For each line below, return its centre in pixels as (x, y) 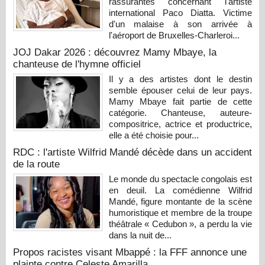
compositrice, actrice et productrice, (180, 124)
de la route (36, 164)
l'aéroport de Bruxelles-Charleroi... (174, 35)
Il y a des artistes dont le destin (180, 79)
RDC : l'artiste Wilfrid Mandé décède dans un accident (132, 152)
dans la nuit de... (140, 235)
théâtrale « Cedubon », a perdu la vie (180, 224)
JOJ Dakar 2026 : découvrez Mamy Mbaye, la (115, 52)
